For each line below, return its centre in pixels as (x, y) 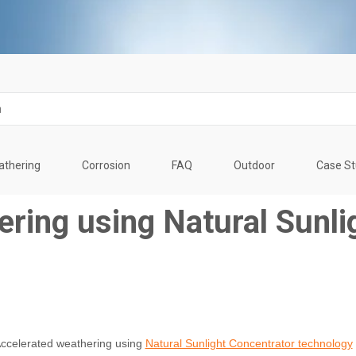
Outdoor (254, 165)
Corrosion (106, 165)
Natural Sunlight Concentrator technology (249, 343)
